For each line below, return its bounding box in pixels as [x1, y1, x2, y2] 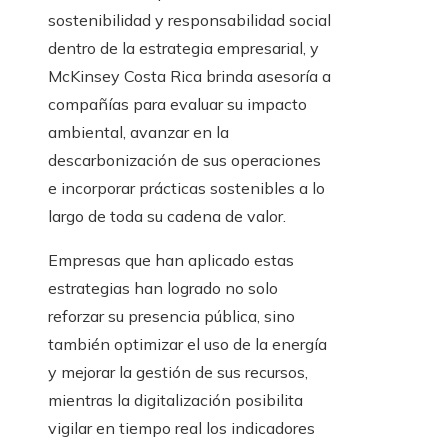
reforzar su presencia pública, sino [48, 306, 295, 327]
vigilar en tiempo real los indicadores [48, 418, 315, 439]
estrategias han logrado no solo [48, 278, 278, 299]
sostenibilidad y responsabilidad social [48, 10, 331, 31]
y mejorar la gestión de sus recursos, [48, 362, 308, 383]
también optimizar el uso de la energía [48, 334, 327, 355]
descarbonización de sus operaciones [48, 150, 321, 171]
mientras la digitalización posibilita [48, 390, 303, 411]
